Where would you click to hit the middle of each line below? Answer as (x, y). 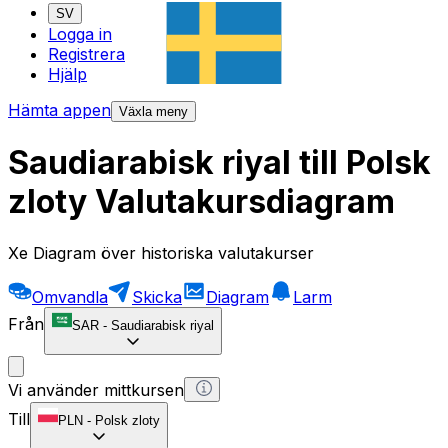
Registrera (86, 54)
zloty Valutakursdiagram (201, 202)
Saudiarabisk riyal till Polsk (219, 163)
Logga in (80, 34)
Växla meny (153, 112)
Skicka (157, 296)
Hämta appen (59, 110)
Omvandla (70, 296)
